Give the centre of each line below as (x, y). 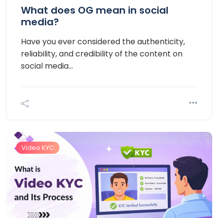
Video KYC (38, 148)
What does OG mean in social (95, 10)
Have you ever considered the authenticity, (103, 42)
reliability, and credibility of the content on (102, 54)
